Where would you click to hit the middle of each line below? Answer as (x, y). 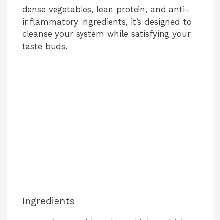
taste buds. (45, 46)
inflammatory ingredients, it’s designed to (107, 21)
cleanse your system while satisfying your (106, 34)
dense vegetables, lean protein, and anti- (106, 9)
